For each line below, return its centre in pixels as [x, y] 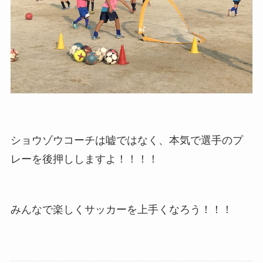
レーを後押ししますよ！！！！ [84, 159]
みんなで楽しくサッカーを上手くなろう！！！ [121, 209]
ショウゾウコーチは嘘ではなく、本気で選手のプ [127, 140]
